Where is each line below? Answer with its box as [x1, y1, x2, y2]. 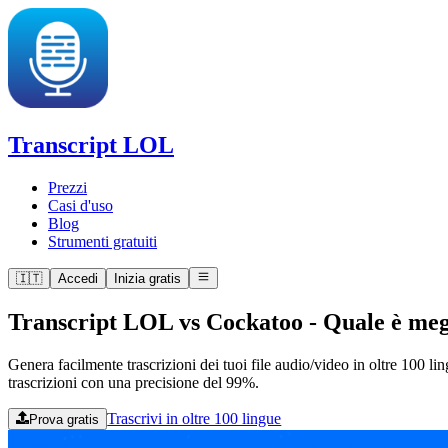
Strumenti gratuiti [48, 232, 157, 250]
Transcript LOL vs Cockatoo [8, 309, 303, 336]
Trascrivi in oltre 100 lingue [107, 410, 282, 428]
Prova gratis [29, 412, 100, 428]
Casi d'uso [48, 196, 113, 214]
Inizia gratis [114, 271, 181, 287]
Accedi [58, 271, 98, 287]
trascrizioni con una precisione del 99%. [8, 373, 259, 391]
